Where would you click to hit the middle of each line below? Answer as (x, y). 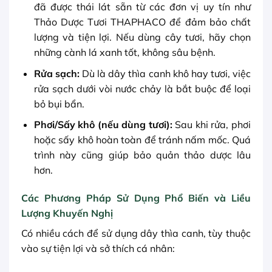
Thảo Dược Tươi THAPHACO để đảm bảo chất (142, 22)
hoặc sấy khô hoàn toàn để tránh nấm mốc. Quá (142, 140)
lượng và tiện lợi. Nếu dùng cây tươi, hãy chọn (142, 37)
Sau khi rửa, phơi (212, 125)
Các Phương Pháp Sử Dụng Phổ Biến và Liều (136, 198)
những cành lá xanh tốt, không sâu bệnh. (124, 53)
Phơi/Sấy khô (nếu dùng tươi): (103, 125)
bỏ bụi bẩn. (59, 104)
